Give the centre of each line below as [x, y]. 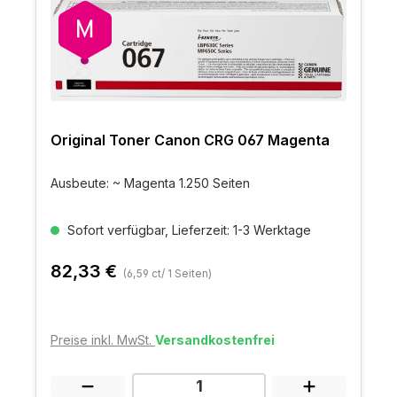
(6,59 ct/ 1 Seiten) [167, 274]
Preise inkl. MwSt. [103, 340]
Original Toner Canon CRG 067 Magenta [190, 140]
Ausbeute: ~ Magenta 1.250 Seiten [150, 183]
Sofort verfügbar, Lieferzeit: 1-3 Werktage [187, 230]
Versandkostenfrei [215, 340]
